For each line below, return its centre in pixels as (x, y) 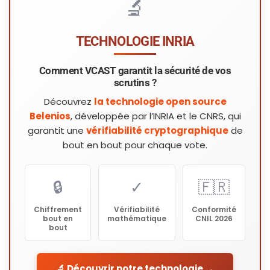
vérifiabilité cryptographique (157, 131)
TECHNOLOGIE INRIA (135, 42)
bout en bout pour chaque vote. (135, 145)
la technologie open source (160, 102)
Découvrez (69, 102)
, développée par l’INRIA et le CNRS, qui (155, 116)
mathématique (137, 219)
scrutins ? (135, 83)
